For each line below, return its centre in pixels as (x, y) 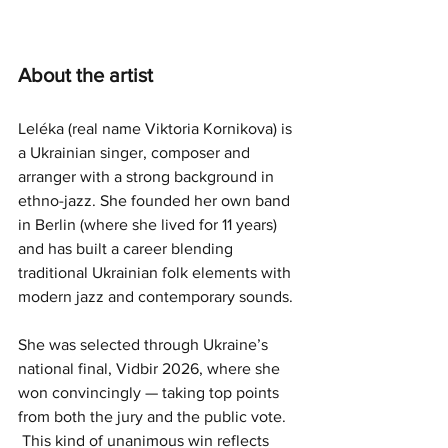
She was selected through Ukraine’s (145, 344)
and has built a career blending (127, 248)
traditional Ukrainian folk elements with (156, 272)
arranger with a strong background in (148, 176)
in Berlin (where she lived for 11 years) (149, 224)
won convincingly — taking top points (150, 392)
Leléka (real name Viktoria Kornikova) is (157, 128)
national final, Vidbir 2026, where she (151, 368)
